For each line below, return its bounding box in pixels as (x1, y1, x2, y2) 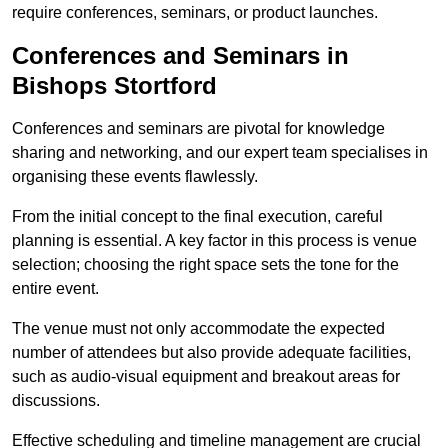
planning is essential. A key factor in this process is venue (12, 232, 417, 250)
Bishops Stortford (12, 72, 217, 100)
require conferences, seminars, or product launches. (12, 4, 378, 22)
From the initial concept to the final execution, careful (12, 208, 383, 226)
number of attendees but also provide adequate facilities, (12, 344, 411, 362)
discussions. (12, 392, 100, 410)
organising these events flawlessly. (12, 168, 258, 186)
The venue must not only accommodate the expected (12, 320, 385, 338)
